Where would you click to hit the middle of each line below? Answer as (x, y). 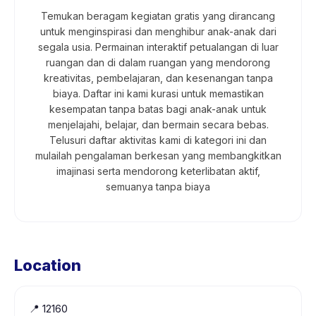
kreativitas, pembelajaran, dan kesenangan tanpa (158, 78)
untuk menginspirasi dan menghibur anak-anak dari (158, 31)
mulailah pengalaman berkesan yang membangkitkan (158, 156)
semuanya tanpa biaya (158, 187)
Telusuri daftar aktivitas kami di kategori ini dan (158, 140)
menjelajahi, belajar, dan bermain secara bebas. (158, 124)
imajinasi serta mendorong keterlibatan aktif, (158, 171)
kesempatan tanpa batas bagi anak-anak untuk (158, 109)
